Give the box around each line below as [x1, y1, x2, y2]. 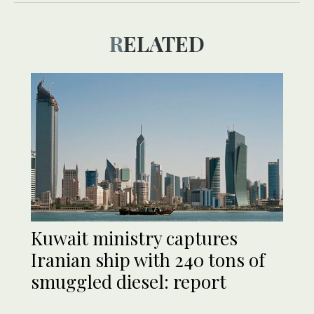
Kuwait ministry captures [31, 226, 238, 251]
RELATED [123, 29, 205, 58]
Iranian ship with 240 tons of [31, 247, 265, 273]
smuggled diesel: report [31, 269, 226, 294]
